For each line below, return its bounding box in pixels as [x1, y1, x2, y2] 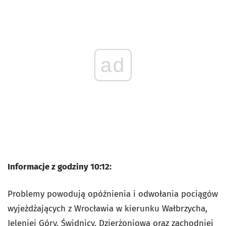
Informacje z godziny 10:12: [8, 161, 111, 172]
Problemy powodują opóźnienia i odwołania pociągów [8, 189, 218, 199]
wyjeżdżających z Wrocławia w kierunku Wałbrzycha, [8, 203, 207, 214]
